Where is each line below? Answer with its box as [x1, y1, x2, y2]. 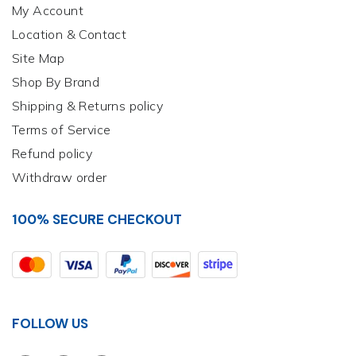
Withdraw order [12, 169, 107, 186]
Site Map [12, 50, 65, 67]
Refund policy [12, 145, 93, 162]
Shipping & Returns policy [12, 98, 163, 114]
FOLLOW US [12, 315, 88, 333]
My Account [12, 2, 83, 19]
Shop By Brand [12, 74, 100, 91]
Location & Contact [12, 26, 127, 43]
